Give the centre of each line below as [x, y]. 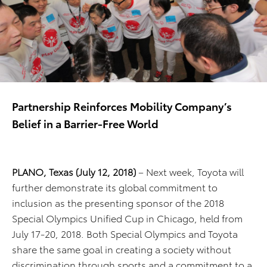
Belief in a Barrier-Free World [85, 123]
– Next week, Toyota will [190, 172]
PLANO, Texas [43, 172]
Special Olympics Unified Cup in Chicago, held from [127, 218]
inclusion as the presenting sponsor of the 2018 [118, 203]
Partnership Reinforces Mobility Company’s [122, 106]
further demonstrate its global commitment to [115, 187]
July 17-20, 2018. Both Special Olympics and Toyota [125, 234]
